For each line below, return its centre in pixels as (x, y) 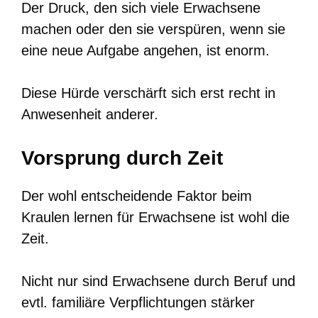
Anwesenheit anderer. (90, 114)
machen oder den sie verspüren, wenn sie (153, 29)
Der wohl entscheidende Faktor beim (137, 196)
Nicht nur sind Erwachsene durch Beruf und (158, 281)
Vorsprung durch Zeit (122, 158)
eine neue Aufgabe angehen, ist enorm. (146, 50)
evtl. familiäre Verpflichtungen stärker (138, 302)
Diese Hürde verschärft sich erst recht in (148, 93)
